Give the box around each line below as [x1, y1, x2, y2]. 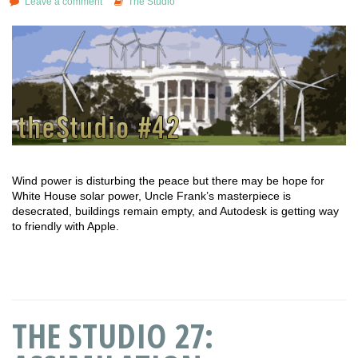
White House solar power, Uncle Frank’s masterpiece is [12, 189, 291, 202]
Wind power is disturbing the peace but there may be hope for [12, 173, 324, 187]
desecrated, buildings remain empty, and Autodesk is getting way [12, 204, 339, 217]
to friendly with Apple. [12, 219, 119, 233]
